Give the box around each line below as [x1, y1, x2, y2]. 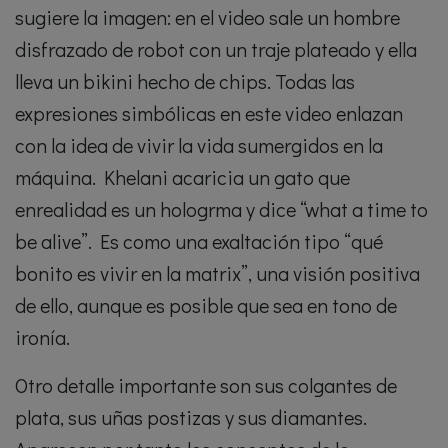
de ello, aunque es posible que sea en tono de [15, 292, 397, 319]
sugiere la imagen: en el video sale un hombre [15, 4, 400, 31]
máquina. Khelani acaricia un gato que [15, 164, 350, 191]
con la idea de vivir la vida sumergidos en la [15, 132, 383, 159]
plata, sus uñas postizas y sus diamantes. [15, 404, 367, 431]
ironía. [15, 324, 70, 351]
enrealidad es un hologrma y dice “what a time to [15, 196, 428, 223]
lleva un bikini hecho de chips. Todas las [15, 68, 355, 95]
